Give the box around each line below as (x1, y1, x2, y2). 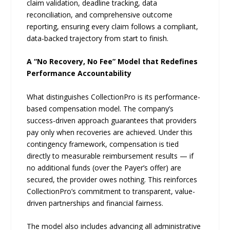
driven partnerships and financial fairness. (27, 198, 164, 208)
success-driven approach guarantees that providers (27, 115, 197, 125)
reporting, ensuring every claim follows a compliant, (27, 21, 199, 31)
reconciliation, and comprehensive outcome (27, 9, 173, 20)
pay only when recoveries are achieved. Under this (27, 127, 193, 137)
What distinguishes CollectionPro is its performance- (27, 91, 201, 102)
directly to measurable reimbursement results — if (27, 150, 194, 161)
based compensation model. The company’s (27, 103, 174, 113)
